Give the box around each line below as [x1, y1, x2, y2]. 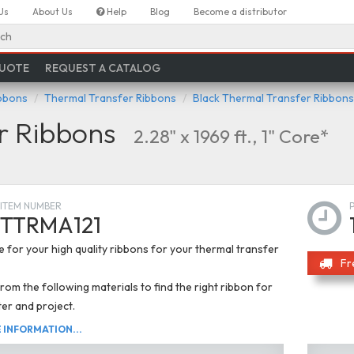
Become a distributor [194, 6, 287, 17]
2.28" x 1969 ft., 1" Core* [134, 125, 329, 148]
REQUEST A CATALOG [45, 61, 161, 75]
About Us [32, 6, 73, 17]
